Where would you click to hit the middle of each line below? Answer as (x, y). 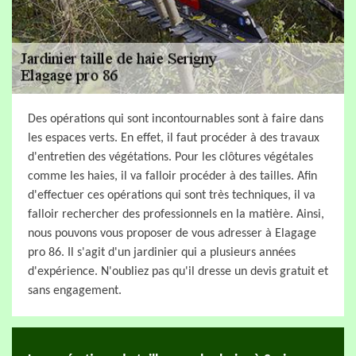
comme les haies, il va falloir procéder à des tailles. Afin (172, 176)
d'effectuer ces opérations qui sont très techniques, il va (172, 195)
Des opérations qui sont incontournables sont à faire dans (176, 119)
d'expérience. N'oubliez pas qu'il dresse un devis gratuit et (178, 272)
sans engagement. (75, 291)
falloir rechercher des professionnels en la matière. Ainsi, (176, 215)
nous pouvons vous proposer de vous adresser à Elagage (172, 234)
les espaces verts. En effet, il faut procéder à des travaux (174, 138)
